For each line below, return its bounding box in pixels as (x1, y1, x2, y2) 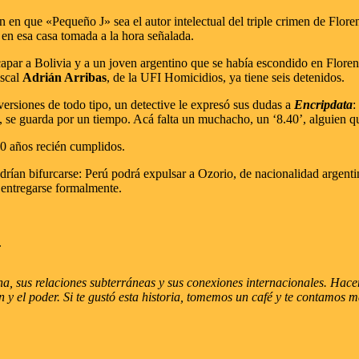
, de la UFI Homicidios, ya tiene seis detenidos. (107, 70, 345, 84)
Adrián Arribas (22, 70, 107, 84)
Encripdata (294, 97, 353, 111)
